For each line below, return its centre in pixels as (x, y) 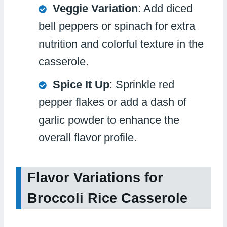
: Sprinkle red (142, 84)
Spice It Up (81, 84)
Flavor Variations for (95, 178)
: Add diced (165, 8)
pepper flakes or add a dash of (112, 102)
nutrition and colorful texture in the (121, 44)
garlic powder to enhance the (109, 120)
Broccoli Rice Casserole (107, 198)
